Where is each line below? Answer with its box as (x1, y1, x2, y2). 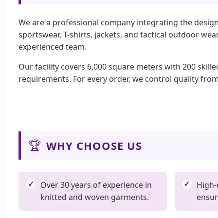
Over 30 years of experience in (40, 180, 152, 191)
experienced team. (18, 41, 87, 53)
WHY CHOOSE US (46, 138, 142, 153)
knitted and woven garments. (40, 192, 149, 203)
